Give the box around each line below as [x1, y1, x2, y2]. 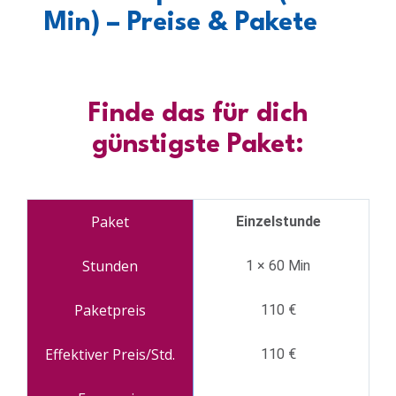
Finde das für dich [88, 101, 308, 127]
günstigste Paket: [92, 132, 304, 158]
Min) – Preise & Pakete [44, 10, 317, 36]
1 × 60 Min [246, 256, 310, 274]
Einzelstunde [235, 212, 321, 230]
